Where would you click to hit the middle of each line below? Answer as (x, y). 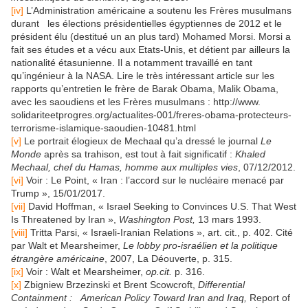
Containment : (43, 297)
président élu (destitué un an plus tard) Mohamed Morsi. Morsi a (151, 36)
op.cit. (159, 271)
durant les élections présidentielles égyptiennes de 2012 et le (146, 23)
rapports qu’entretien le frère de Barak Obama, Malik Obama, (145, 88)
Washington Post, (158, 219)
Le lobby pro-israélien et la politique (200, 245)
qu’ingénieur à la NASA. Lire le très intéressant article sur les (143, 75)
